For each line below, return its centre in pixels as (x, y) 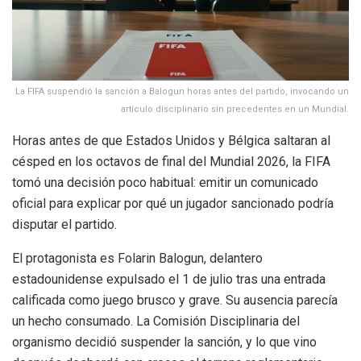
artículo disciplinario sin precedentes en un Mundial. (235, 109)
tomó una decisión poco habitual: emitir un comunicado (165, 182)
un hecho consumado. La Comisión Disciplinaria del (156, 321)
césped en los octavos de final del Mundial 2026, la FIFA (171, 161)
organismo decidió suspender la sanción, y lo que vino (164, 342)
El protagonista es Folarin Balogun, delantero (137, 258)
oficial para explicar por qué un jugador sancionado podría (173, 203)
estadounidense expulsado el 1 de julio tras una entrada (169, 279)
